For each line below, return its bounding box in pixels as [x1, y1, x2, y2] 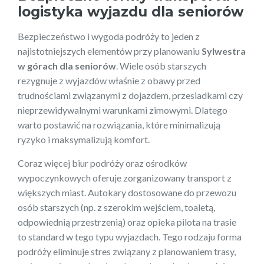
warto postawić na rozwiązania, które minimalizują [18, 118, 220, 130]
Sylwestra [202, 45, 246, 57]
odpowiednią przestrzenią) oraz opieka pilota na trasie [18, 216, 236, 227]
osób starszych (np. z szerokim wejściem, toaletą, [18, 201, 215, 213]
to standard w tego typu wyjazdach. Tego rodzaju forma [18, 230, 242, 242]
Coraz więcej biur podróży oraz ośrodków [18, 157, 187, 169]
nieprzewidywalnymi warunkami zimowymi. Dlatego [18, 104, 227, 115]
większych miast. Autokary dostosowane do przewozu [18, 186, 236, 198]
